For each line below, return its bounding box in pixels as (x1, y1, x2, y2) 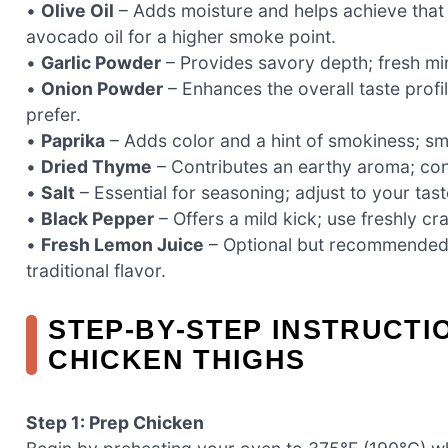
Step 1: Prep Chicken (26, 412, 204, 434)
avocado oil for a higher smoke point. (26, 26, 336, 48)
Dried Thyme (41, 156, 152, 178)
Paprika (41, 130, 105, 152)
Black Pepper (41, 208, 154, 230)
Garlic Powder (41, 52, 161, 74)
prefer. (26, 104, 81, 126)
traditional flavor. (26, 260, 166, 282)
